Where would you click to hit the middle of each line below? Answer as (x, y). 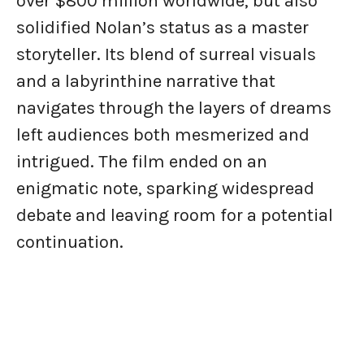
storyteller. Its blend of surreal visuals (166, 55)
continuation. (70, 243)
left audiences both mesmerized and (163, 135)
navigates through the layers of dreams (174, 108)
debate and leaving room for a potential (175, 216)
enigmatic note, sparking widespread (165, 189)
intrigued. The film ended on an (142, 162)
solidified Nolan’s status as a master (162, 28)
